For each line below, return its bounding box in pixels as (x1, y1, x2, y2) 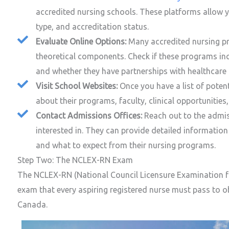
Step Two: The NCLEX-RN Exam (17, 155, 133, 165)
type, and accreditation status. (36, 22, 149, 32)
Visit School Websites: (36, 81, 118, 91)
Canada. (17, 200, 48, 210)
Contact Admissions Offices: (36, 111, 145, 121)
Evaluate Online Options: (36, 37, 129, 47)
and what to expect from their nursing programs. (36, 141, 216, 150)
